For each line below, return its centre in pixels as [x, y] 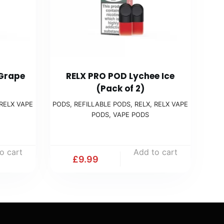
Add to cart [155, 152]
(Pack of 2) [120, 89]
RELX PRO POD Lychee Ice [120, 76]
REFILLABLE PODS [102, 104]
